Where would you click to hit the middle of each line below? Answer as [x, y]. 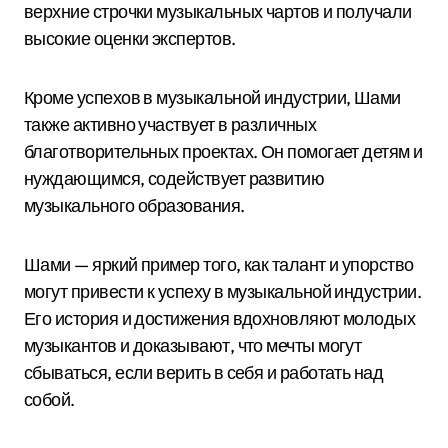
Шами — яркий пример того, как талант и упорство [219, 264]
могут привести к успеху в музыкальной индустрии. [223, 291]
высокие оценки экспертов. [130, 38]
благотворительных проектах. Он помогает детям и [223, 151]
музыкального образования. [134, 205]
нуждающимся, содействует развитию [174, 178]
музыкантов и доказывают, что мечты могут [193, 345]
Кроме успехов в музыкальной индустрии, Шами [212, 97]
